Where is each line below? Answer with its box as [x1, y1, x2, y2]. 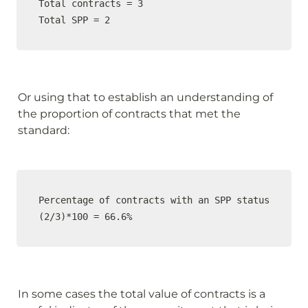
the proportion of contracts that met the [18, 107, 241, 120]
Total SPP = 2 [38, 14, 110, 25]
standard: [18, 124, 69, 137]
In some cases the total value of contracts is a [18, 287, 265, 300]
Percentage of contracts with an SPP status [38, 195, 269, 206]
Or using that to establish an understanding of [18, 91, 273, 104]
